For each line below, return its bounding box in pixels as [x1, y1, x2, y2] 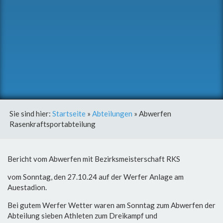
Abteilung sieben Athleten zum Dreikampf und [7, 211, 157, 220]
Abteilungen [92, 109, 132, 118]
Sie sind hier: [9, 109, 52, 118]
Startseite [52, 109, 86, 118]
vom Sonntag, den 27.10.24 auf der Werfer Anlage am [7, 172, 184, 181]
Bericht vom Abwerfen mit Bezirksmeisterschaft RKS [7, 154, 180, 163]
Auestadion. [7, 183, 47, 192]
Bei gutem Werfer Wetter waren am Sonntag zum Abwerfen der [7, 201, 216, 210]
